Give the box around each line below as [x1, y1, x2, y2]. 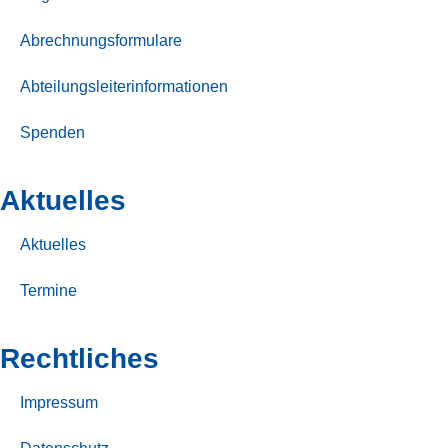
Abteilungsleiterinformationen [20, 77, 228, 95]
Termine [20, 281, 77, 299]
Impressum [20, 393, 98, 411]
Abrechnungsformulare [20, 31, 182, 49]
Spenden [20, 123, 85, 141]
